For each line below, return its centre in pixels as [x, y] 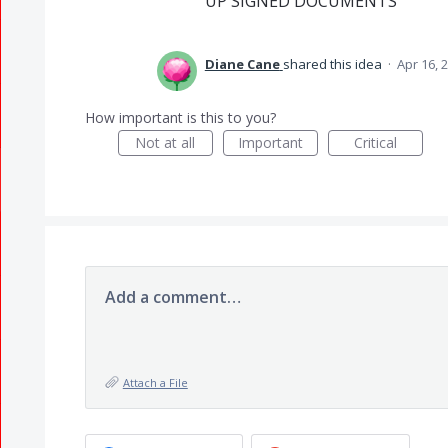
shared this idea [333, 64]
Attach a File [155, 382]
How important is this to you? [180, 117]
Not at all [165, 142]
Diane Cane [242, 64]
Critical [375, 142]
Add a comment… [172, 297]
